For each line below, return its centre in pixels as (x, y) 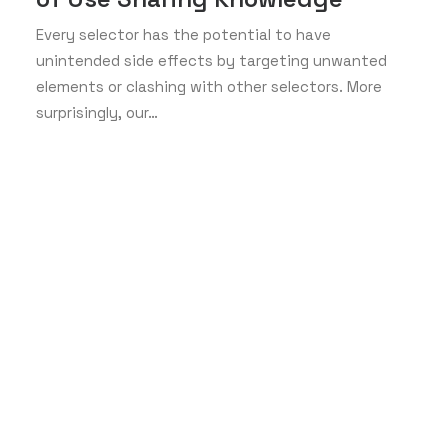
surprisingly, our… (97, 112)
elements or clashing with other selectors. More (209, 86)
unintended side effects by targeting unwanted (211, 60)
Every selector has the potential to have (183, 34)
